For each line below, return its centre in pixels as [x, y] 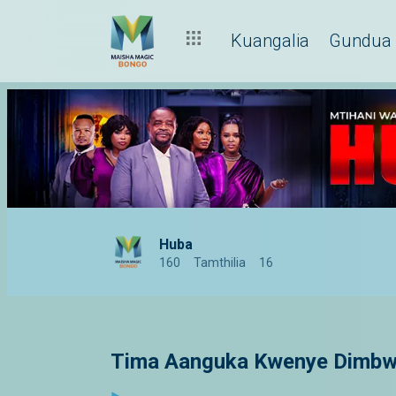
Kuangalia [270, 40]
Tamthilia [220, 263]
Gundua [360, 40]
